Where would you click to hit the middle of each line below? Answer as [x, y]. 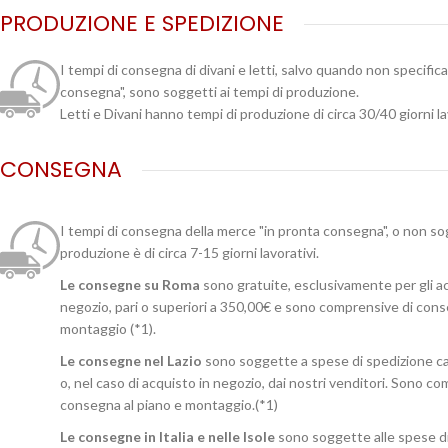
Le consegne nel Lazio [131, 360]
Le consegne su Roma [130, 284]
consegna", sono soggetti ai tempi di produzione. [209, 91]
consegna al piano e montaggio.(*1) [169, 404]
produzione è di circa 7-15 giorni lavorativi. [189, 252]
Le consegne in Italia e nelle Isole [167, 436]
